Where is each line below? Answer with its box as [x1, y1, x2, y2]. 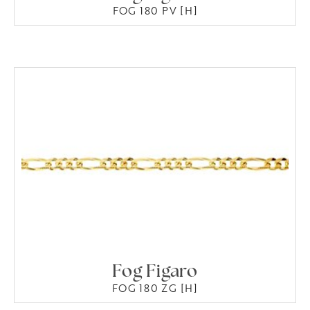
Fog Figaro [112, 263, 198, 281]
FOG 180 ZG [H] [112, 280, 198, 295]
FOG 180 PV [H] [112, 3, 198, 19]
